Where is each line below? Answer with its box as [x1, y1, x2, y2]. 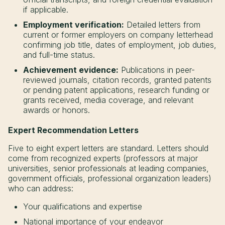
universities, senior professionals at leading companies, [8, 163, 209, 174]
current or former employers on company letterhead [23, 30, 213, 40]
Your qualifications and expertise [23, 201, 142, 212]
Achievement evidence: [23, 65, 119, 75]
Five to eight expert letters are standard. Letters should [8, 143, 208, 154]
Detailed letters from [124, 20, 200, 30]
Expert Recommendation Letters [8, 125, 139, 136]
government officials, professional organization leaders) [8, 173, 211, 184]
